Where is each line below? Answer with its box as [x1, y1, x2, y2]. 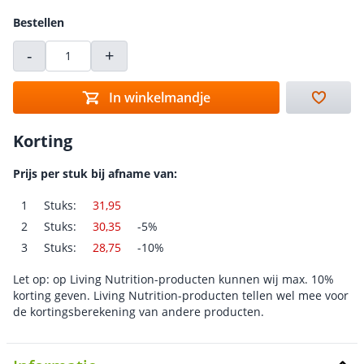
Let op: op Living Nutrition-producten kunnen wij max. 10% [13, 271, 334, 287]
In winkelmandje [109, 89, 210, 106]
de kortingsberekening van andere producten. [13, 304, 264, 319]
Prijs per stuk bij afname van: [13, 166, 177, 181]
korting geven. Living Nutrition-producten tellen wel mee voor [13, 288, 349, 303]
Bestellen [13, 15, 64, 30]
